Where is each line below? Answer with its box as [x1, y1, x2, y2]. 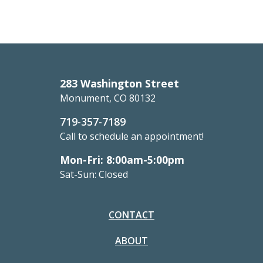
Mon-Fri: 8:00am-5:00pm [59, 153, 184, 167]
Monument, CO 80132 [59, 92, 156, 105]
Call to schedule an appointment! [59, 130, 204, 143]
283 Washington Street [59, 76, 179, 91]
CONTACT [109, 208, 154, 222]
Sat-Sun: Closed [59, 168, 128, 181]
